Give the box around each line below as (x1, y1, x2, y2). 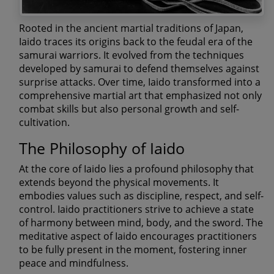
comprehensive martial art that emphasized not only (19, 89, 262, 103)
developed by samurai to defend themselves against (19, 62, 259, 76)
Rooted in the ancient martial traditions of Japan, (19, 21, 243, 35)
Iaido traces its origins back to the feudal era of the (19, 35, 253, 49)
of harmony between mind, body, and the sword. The (19, 216, 263, 230)
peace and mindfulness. (19, 256, 128, 270)
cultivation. (19, 116, 70, 130)
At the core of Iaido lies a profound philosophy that (19, 162, 254, 176)
